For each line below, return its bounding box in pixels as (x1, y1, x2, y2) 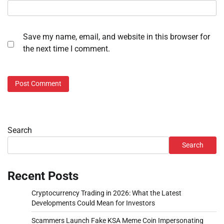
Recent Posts (7, 168, 78, 183)
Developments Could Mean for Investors (31, 198, 155, 207)
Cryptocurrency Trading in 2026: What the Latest (31, 188, 181, 197)
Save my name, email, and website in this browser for (23, 32, 210, 42)
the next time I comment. (23, 44, 110, 54)
